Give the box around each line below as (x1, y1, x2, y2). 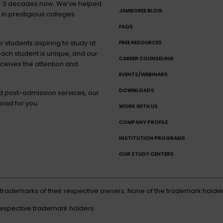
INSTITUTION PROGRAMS (119, 134, 185, 142)
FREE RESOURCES (119, 39, 162, 47)
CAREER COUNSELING (119, 55, 174, 63)
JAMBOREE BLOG (119, 7, 162, 15)
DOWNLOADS (119, 87, 154, 95)
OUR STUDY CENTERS (119, 150, 174, 158)
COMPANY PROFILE (119, 118, 168, 126)
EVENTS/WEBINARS (119, 71, 168, 79)
